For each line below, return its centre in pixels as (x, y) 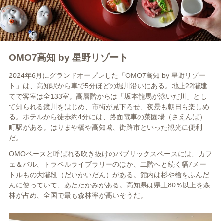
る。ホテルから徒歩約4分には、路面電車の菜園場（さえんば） (107, 117)
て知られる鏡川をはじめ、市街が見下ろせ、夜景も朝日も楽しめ (109, 107)
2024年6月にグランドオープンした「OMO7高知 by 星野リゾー (107, 76)
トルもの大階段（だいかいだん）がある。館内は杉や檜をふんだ (109, 175)
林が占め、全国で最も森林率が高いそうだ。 (78, 196)
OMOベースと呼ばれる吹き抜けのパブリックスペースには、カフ (110, 154)
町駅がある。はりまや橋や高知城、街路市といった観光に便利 (105, 128)
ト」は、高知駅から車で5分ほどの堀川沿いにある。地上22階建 (108, 86)
